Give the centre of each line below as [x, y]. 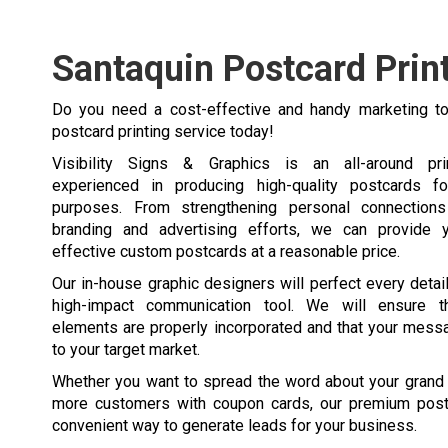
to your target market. [126, 349]
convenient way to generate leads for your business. [234, 425]
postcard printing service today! [163, 131]
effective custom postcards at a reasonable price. [226, 251]
